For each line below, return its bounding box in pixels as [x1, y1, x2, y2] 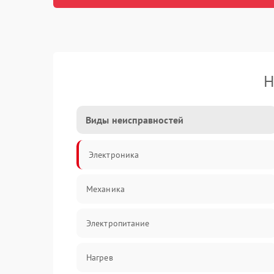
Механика [86, 183, 125, 194]
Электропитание [86, 218, 150, 229]
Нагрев [86, 252, 113, 263]
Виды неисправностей [86, 114, 183, 126]
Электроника [89, 149, 139, 160]
